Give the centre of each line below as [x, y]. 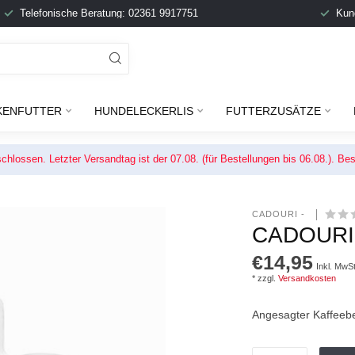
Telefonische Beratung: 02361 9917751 [109, 13]
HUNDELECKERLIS [143, 111]
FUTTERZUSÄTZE [273, 111]
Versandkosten [307, 278]
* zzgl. [265, 278]
